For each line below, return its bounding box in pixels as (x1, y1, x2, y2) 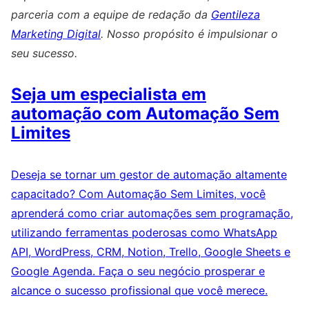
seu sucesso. (11, 46, 77, 61)
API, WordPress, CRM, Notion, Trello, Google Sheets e (11, 244, 290, 259)
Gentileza (211, 8, 260, 22)
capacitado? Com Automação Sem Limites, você (11, 186, 266, 201)
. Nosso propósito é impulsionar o (101, 27, 278, 41)
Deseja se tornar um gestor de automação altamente (11, 167, 287, 181)
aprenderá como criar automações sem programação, (11, 206, 293, 220)
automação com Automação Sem (11, 103, 279, 124)
